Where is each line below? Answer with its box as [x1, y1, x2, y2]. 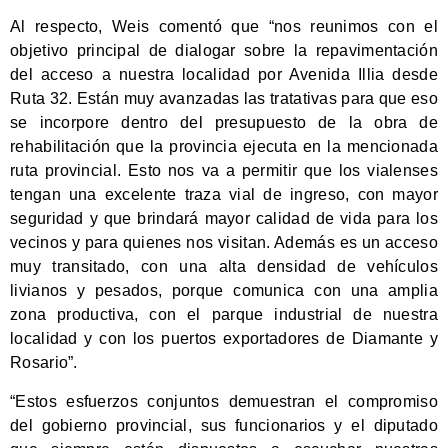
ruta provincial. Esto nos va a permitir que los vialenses [10, 162, 438, 180]
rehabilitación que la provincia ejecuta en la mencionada [10, 138, 438, 156]
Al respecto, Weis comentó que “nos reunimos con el [10, 18, 438, 36]
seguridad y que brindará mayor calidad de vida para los [10, 210, 438, 228]
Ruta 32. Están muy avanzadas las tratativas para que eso [10, 90, 438, 108]
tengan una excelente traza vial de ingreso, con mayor [10, 186, 438, 204]
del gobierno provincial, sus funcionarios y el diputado [10, 416, 438, 434]
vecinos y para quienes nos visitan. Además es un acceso [10, 234, 438, 252]
